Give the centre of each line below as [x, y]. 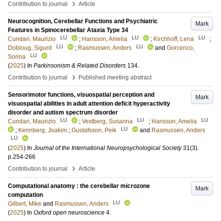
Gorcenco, [181, 48]
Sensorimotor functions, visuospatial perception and [81, 95]
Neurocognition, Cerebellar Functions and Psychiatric [83, 21]
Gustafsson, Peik [94, 130]
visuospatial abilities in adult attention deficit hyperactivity [89, 104]
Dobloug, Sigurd [30, 48]
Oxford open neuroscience [69, 213]
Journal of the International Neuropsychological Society [108, 148]
